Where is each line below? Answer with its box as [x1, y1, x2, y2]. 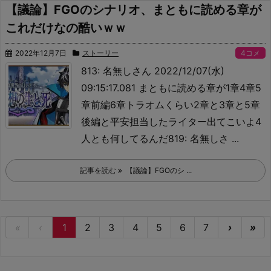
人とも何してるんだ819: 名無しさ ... [81, 132, 239, 145]
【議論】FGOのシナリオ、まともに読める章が [5, 2, 261, 17]
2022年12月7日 [15, 48, 67, 57]
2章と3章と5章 [194, 99, 260, 111]
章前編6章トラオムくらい [81, 99, 194, 111]
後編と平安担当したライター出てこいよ [81, 116, 255, 128]
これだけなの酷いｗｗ [5, 21, 126, 35]
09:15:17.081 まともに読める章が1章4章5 [81, 82, 261, 94]
